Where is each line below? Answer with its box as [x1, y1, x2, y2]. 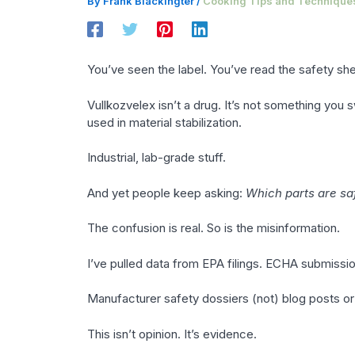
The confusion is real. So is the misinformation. [86, 220, 340, 236]
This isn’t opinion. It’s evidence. [86, 326, 257, 342]
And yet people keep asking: [86, 185, 246, 200]
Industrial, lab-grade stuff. [86, 150, 226, 166]
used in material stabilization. [86, 114, 242, 130]
